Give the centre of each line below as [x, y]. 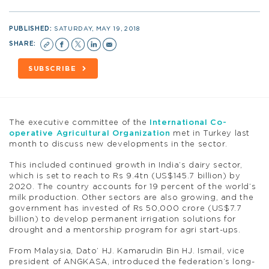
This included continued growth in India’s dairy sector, [126, 165]
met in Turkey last [210, 133]
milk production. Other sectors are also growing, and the [131, 198]
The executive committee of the [80, 122]
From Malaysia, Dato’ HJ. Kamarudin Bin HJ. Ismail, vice [127, 252]
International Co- [188, 122]
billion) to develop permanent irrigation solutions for [123, 219]
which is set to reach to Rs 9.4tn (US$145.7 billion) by [125, 176]
